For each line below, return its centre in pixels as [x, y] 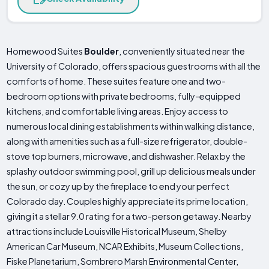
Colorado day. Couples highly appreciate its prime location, [128, 201]
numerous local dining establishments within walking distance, [131, 126]
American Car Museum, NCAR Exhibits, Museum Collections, [125, 246]
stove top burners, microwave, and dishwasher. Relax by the [126, 156]
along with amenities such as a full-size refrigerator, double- [127, 141]
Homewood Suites [46, 51]
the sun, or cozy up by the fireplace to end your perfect [118, 186]
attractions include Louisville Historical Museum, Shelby [117, 231]
